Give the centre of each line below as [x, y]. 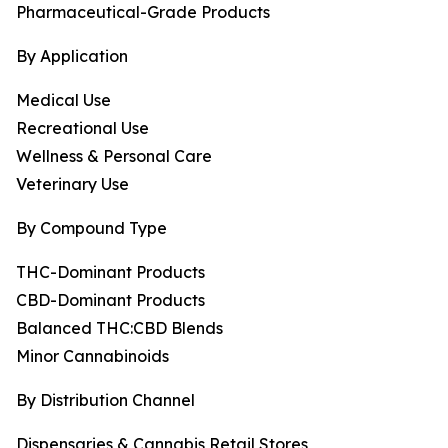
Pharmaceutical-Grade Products [143, 12]
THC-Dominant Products [110, 272]
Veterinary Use [72, 184]
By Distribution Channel [105, 400]
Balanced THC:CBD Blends [119, 328]
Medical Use [63, 100]
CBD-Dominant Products [110, 300]
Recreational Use [82, 128]
